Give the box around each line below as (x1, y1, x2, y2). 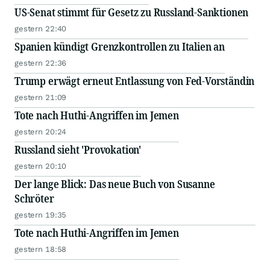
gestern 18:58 (14, 245, 67, 254)
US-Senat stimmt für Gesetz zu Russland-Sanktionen (14, 5, 249, 20)
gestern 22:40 (14, 24, 67, 34)
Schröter (14, 191, 54, 206)
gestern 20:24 (14, 127, 67, 137)
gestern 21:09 (14, 93, 67, 102)
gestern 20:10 (14, 162, 67, 171)
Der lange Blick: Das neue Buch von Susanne (14, 177, 215, 192)
